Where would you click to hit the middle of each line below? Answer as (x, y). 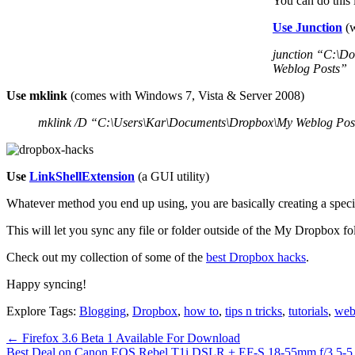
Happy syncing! (46, 284)
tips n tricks (254, 311)
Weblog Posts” (310, 68)
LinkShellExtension (82, 176)
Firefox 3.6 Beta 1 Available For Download (130, 338)
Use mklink (37, 95)
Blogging (103, 311)
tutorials (308, 311)
